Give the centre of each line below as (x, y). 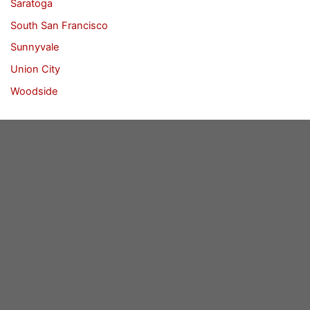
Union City (35, 70)
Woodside (34, 92)
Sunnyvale (34, 47)
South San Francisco (59, 25)
